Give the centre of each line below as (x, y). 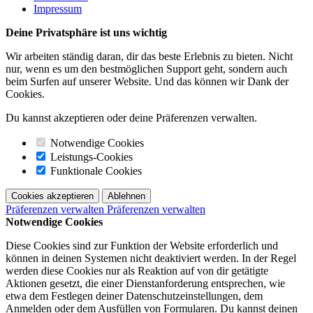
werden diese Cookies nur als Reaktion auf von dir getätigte (137, 270)
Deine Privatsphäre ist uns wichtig (86, 32)
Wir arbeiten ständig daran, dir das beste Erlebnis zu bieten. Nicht (149, 56)
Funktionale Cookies (95, 170)
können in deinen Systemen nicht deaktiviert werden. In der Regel (151, 258)
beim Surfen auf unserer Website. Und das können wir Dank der (147, 81)
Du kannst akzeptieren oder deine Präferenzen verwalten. (133, 117)
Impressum (58, 8)
